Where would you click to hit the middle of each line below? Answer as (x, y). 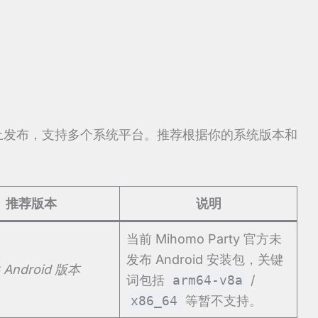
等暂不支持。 (222, 300)
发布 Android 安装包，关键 (205, 259)
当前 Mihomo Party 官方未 (204, 238)
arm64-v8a (208, 280)
